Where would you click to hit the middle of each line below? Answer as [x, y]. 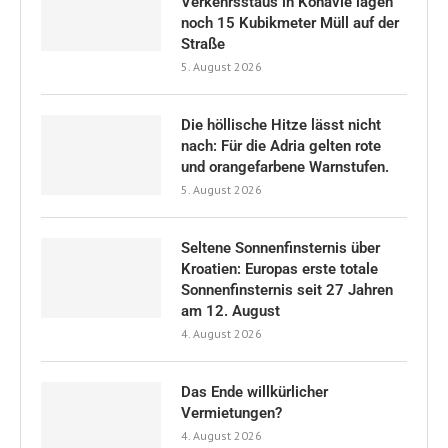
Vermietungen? [233, 413]
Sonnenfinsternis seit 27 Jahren [287, 290]
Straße [203, 44]
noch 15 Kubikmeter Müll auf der [290, 23]
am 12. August [230, 311]
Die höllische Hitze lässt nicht [281, 125]
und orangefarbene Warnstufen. [285, 167]
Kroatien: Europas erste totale [279, 269]
